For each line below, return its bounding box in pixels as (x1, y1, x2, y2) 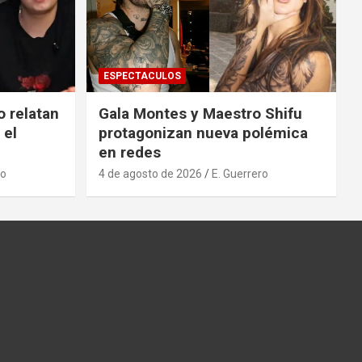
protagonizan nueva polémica (98, 123, 308, 142)
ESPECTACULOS (103, 69, 181, 82)
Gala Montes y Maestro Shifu (98, 103, 302, 123)
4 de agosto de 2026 (98, 166, 202, 180)
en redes (98, 142, 161, 162)
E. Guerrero (211, 166, 268, 180)
